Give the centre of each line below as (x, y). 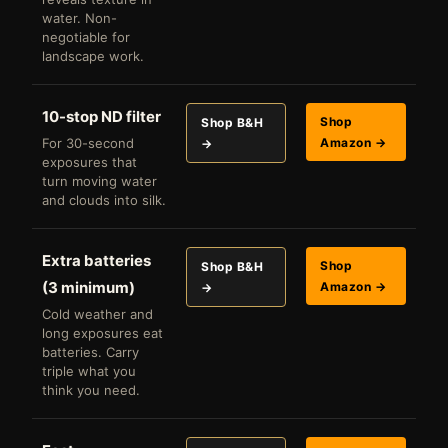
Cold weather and (97, 313)
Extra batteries (96, 260)
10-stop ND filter (101, 116)
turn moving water (99, 180)
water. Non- (79, 17)
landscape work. (93, 55)
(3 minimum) (88, 287)
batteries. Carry (90, 351)
